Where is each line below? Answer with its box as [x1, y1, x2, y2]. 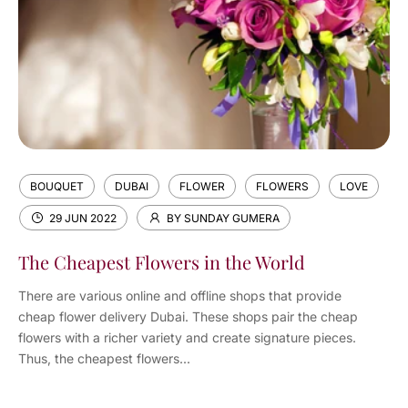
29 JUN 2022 [49, 210, 117, 225]
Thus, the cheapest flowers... [18, 351, 190, 366]
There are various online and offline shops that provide [18, 288, 342, 303]
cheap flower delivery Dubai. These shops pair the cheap [18, 309, 358, 324]
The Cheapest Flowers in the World [18, 250, 305, 274]
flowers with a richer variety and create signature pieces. [18, 330, 356, 345]
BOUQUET [30, 179, 84, 193]
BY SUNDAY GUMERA [167, 210, 280, 225]
